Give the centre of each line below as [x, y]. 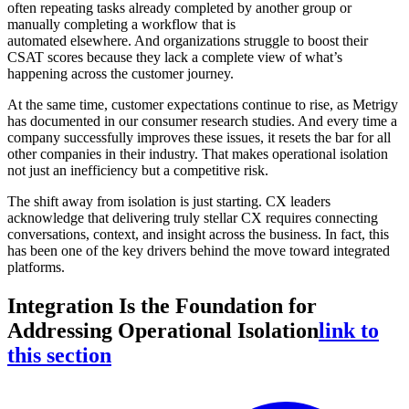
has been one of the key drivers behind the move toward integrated [199, 250]
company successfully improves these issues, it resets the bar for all [199, 137]
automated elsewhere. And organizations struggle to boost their [188, 40]
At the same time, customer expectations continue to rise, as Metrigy [203, 104]
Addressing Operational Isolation [163, 330]
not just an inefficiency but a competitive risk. [138, 170]
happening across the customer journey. [121, 73]
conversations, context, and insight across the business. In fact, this [198, 234]
